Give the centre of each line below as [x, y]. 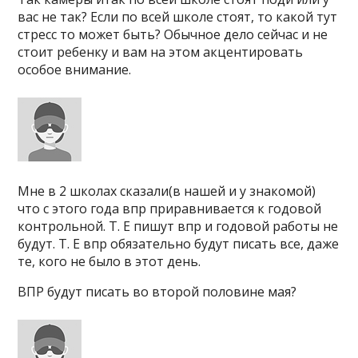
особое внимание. [75, 70]
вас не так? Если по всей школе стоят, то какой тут [178, 17]
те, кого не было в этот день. [109, 261]
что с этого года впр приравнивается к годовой [170, 209]
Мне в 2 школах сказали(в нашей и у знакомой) [167, 191]
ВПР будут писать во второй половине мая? [157, 292]
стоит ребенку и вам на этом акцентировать [161, 52]
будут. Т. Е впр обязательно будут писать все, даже [179, 244]
